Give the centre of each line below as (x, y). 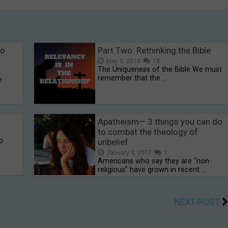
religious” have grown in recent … (152, 170)
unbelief (113, 142)
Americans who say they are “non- (155, 161)
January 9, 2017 (129, 153)
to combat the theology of (148, 132)
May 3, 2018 (124, 61)
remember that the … (133, 78)
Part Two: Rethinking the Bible (154, 51)
